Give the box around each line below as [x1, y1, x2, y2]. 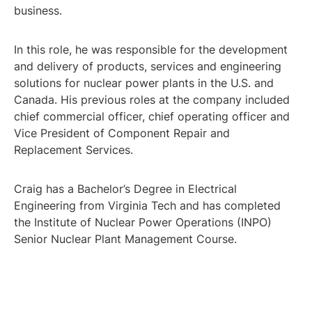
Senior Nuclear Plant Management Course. [14, 232, 237, 246]
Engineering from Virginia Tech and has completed [14, 198, 281, 212]
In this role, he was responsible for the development [14, 42, 288, 56]
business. [14, 3, 62, 17]
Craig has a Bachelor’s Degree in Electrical [14, 182, 237, 196]
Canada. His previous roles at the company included [14, 93, 290, 107]
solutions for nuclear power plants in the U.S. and [14, 76, 274, 90]
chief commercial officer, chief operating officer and [14, 109, 290, 123]
